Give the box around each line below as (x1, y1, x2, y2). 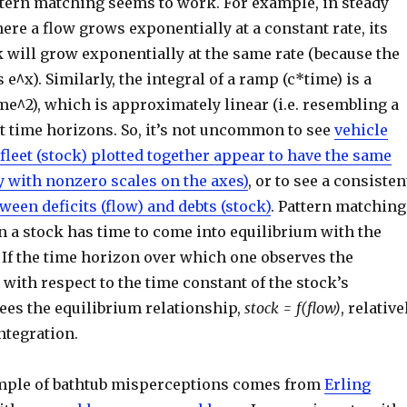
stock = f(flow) (243, 299, 341, 317)
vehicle (333, 121, 388, 139)
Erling (323, 375, 371, 393)
